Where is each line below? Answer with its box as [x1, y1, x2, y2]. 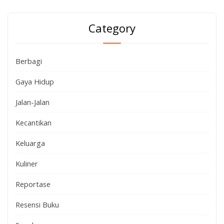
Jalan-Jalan [15, 96, 49, 107]
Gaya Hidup [15, 76, 54, 86]
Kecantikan [15, 117, 51, 127]
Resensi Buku [15, 199, 59, 209]
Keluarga [15, 137, 45, 148]
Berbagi [15, 55, 42, 66]
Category [88, 20, 135, 35]
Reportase [15, 178, 50, 189]
